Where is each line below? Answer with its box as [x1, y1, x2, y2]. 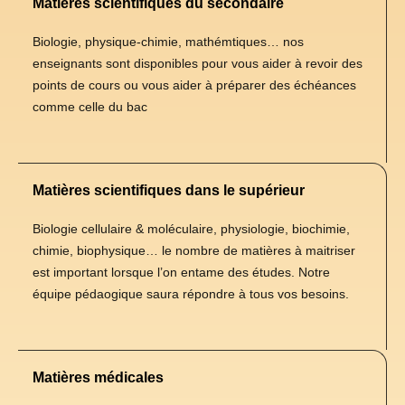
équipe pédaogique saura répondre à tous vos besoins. [33, 287, 353, 302]
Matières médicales [33, 370, 164, 386]
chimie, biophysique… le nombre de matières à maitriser [33, 243, 355, 259]
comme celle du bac [33, 99, 147, 114]
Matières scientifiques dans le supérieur [33, 183, 305, 199]
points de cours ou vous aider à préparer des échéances [33, 77, 356, 92]
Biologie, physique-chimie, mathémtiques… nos [33, 33, 304, 49]
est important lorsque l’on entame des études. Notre [33, 265, 330, 280]
